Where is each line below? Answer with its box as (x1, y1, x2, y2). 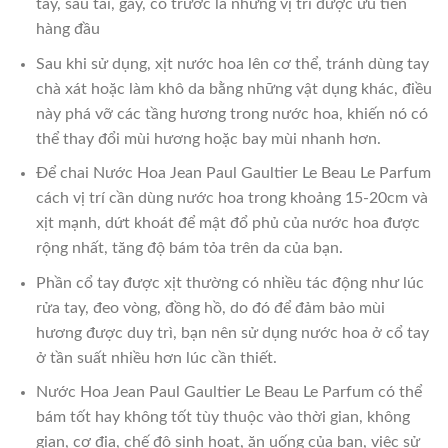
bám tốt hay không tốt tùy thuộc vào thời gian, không (35, 409, 410, 426)
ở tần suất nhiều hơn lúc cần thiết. (35, 349, 277, 366)
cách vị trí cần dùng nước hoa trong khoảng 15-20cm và (35, 190, 428, 207)
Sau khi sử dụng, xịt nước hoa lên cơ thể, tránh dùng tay (35, 55, 429, 72)
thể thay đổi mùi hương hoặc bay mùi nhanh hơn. (35, 130, 381, 147)
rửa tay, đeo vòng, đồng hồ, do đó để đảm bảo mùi (35, 299, 385, 316)
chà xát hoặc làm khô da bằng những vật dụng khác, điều (35, 80, 432, 97)
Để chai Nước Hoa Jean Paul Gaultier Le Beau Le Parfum (35, 165, 431, 182)
